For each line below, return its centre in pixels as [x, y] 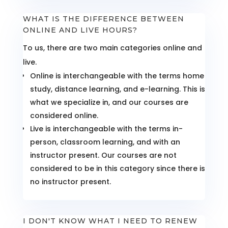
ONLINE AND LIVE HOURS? [80, 30]
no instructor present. [70, 182]
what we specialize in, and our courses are [109, 103]
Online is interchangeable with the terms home [117, 76]
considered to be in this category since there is [117, 169]
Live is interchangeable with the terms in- [106, 129]
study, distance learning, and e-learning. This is [117, 89]
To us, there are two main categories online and [112, 48]
